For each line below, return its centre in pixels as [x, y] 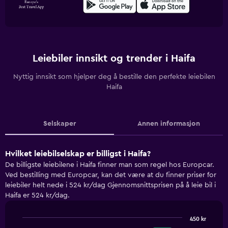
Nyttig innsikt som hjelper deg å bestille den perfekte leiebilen [114, 77]
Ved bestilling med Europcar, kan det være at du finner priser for [111, 175]
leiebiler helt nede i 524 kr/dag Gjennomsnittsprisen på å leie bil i [110, 185]
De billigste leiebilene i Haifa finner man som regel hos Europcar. [110, 165]
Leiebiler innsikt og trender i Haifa [114, 59]
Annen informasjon [168, 124]
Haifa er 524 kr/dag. [37, 195]
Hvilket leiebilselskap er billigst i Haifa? [78, 154]
